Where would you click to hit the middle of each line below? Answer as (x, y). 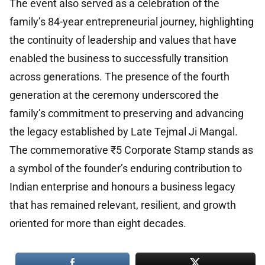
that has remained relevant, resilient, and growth (123, 205)
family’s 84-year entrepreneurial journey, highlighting (132, 21)
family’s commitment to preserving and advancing (127, 113)
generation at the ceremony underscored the (114, 95)
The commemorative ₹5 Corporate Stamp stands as (131, 150)
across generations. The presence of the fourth (119, 76)
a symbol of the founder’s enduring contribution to (126, 168)
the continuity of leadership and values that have (123, 40)
